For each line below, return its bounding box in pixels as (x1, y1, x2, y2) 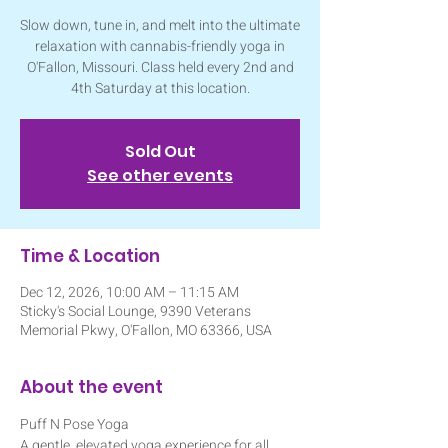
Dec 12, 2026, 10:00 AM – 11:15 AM (20, 281, 239, 303)
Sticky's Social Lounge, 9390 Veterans (20, 300, 251, 322)
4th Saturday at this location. (70, 77, 250, 99)
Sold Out (124, 139, 196, 163)
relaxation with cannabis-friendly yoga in (35, 35, 285, 57)
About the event (20, 374, 163, 399)
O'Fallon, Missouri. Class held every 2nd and (26, 56, 294, 78)
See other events (87, 163, 233, 187)
